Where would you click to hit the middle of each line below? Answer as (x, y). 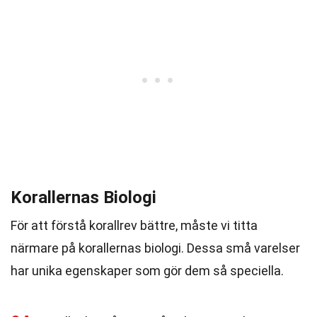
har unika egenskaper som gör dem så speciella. (147, 271)
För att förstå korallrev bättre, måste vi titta (134, 225)
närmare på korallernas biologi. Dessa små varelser (155, 248)
